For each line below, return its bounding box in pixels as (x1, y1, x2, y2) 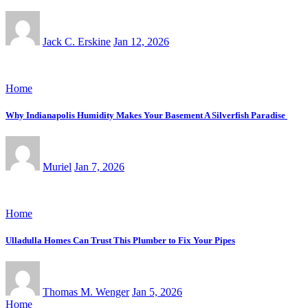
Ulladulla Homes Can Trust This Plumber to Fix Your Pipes (5, 235, 235, 246)
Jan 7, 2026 (74, 160, 124, 173)
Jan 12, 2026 (113, 35, 169, 47)
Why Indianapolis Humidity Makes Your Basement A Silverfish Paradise (5, 109, 287, 120)
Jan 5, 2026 (132, 286, 182, 298)
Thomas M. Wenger (43, 286, 129, 298)
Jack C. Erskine (43, 35, 111, 47)
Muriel (43, 160, 71, 173)
